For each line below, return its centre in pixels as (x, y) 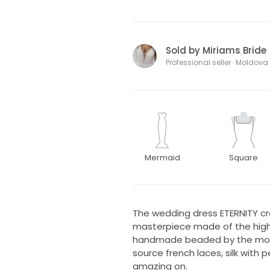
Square (244, 157)
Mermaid (162, 157)
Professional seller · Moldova (217, 62)
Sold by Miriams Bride (216, 50)
